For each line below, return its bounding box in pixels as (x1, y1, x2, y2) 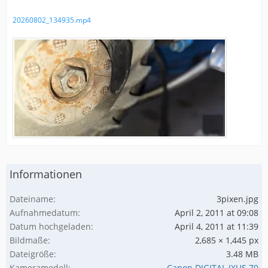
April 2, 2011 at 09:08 (175, 206, 258, 218)
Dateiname (10, 193, 53, 205)
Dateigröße (10, 248, 54, 260)
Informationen (10, 166, 82, 181)
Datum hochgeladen (10, 220, 91, 232)
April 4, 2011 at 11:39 (175, 220, 258, 232)
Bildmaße (10, 234, 48, 246)
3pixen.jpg (217, 193, 258, 205)
